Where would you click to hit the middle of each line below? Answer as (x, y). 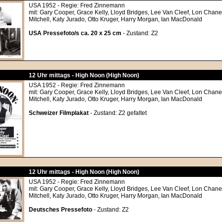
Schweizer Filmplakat (59, 113)
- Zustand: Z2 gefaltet (118, 113)
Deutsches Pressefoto (60, 210)
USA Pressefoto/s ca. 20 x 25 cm (75, 33)
